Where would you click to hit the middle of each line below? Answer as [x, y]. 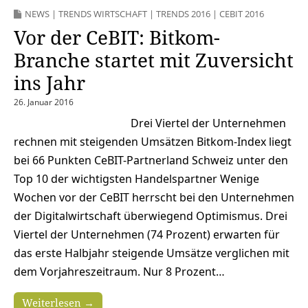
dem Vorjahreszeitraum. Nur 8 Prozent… [119, 271]
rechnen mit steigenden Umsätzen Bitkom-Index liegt [153, 141]
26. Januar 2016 [44, 102]
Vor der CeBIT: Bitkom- [117, 37]
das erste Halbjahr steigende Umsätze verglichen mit [152, 253]
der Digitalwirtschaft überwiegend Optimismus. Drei [151, 216]
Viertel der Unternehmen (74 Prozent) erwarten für [147, 234]
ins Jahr [49, 82]
